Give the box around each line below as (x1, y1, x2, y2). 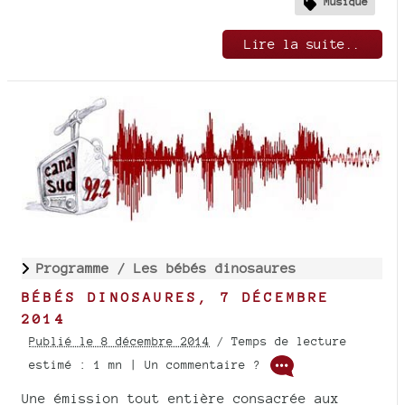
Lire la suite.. (244, 35, 361, 52)
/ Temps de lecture (210, 334, 347, 349)
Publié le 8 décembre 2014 (29, 334, 210, 349)
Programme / (36, 260, 134, 277)
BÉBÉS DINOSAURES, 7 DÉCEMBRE (22, 289, 331, 306)
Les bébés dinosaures (134, 260, 297, 277)
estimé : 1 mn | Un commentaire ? (29, 358, 268, 372)
